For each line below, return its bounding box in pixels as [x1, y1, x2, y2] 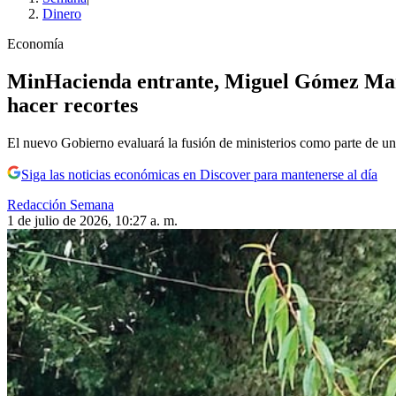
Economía [7, 36, 64, 52]
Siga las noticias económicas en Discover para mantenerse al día [21, 167, 377, 182]
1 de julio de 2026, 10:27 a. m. [7, 213, 178, 228]
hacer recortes [7, 94, 138, 118]
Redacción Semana [7, 197, 114, 212]
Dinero [42, 6, 81, 22]
